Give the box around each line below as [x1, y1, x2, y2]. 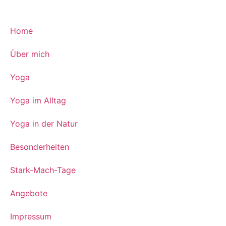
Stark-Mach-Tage [10, 165, 76, 176]
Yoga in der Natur [10, 119, 78, 129]
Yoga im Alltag [10, 95, 66, 106]
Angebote [10, 188, 47, 199]
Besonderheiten [10, 142, 69, 152]
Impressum [10, 211, 51, 222]
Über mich [10, 49, 49, 60]
